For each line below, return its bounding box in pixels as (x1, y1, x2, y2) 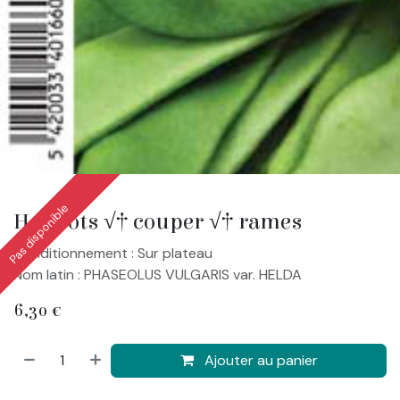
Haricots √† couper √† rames (13, 208, 302, 235)
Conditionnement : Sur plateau (13, 243, 212, 262)
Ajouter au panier (200, 350, 318, 370)
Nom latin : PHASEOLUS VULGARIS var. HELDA (13, 264, 302, 284)
